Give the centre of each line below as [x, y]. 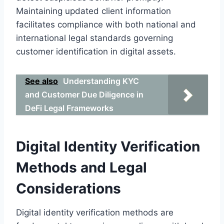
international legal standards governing [94, 38]
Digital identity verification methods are [95, 212]
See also [41, 81]
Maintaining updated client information [93, 11]
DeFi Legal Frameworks [69, 108]
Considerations [68, 188]
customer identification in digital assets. [96, 51]
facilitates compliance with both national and [106, 24]
